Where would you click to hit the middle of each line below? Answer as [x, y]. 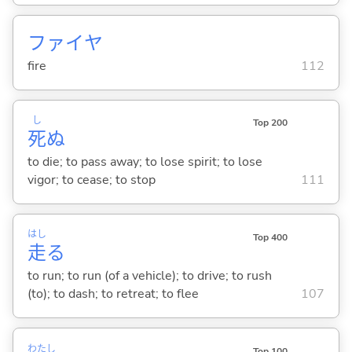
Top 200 [270, 123]
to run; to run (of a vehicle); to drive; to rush [149, 276]
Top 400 [270, 237]
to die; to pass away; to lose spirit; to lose [145, 162]
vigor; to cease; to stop [91, 180]
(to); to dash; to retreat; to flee [113, 294]
